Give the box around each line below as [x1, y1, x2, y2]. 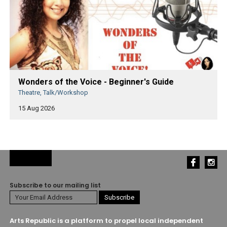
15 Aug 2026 [18, 104, 55, 112]
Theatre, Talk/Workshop [18, 88, 88, 96]
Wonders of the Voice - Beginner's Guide [18, 77, 174, 87]
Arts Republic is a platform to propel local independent [10, 215, 203, 225]
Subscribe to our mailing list [10, 180, 101, 190]
